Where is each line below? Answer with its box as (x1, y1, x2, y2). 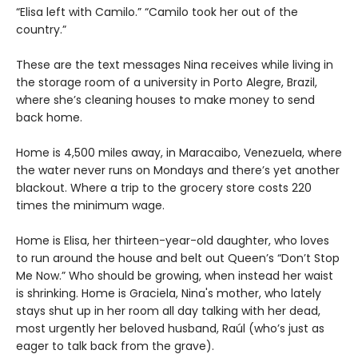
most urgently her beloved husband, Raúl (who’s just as (16, 320, 324, 336)
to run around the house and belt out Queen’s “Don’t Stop (16, 249, 340, 266)
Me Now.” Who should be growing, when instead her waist (16, 267, 333, 284)
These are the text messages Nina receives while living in (16, 56, 333, 73)
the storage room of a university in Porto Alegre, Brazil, (16, 74, 317, 90)
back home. (16, 109, 89, 125)
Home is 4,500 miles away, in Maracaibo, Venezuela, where (16, 144, 342, 161)
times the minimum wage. (16, 197, 171, 213)
